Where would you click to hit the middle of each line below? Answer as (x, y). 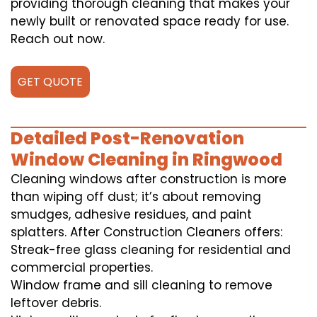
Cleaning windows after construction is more (149, 179)
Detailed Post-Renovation (127, 139)
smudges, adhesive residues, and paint (131, 215)
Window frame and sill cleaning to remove (142, 286)
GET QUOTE (50, 82)
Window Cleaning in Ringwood (146, 160)
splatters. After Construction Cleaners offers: (146, 232)
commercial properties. (82, 268)
